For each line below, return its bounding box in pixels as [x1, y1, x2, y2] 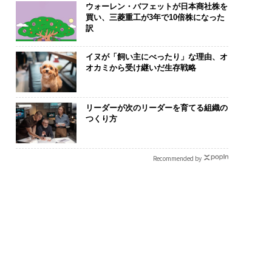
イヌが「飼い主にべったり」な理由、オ [85, 52, 228, 62]
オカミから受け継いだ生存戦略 [85, 63, 196, 73]
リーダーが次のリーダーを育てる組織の [85, 103, 228, 112]
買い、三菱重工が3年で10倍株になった [85, 12, 225, 22]
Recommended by [152, 153, 202, 163]
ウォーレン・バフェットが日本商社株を [85, 1, 228, 11]
